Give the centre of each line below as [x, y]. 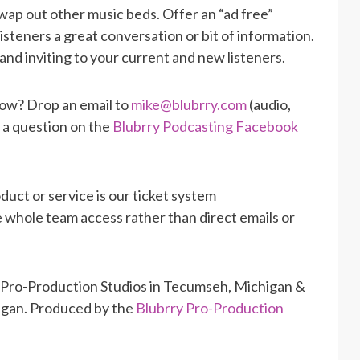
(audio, [269, 104]
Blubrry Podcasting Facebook [205, 126]
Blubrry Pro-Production [210, 307]
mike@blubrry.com [189, 104]
